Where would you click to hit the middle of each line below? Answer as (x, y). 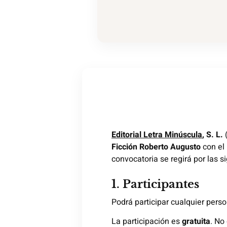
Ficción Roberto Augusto (156, 147)
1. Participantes (155, 184)
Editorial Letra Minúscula (157, 135)
